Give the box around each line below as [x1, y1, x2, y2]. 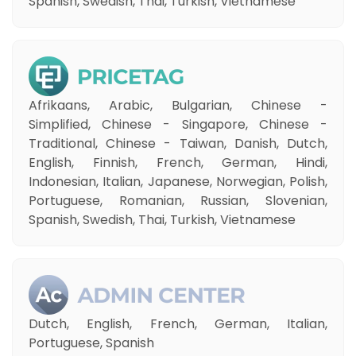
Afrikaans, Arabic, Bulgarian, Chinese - [29, 96, 327, 114]
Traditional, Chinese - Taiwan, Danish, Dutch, [29, 134, 327, 153]
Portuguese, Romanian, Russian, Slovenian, [29, 192, 327, 210]
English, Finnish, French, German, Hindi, [29, 153, 327, 172]
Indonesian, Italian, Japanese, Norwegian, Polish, [29, 172, 327, 191]
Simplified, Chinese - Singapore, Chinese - [29, 115, 327, 133]
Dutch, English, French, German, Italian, [29, 315, 327, 333]
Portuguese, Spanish [29, 334, 154, 352]
